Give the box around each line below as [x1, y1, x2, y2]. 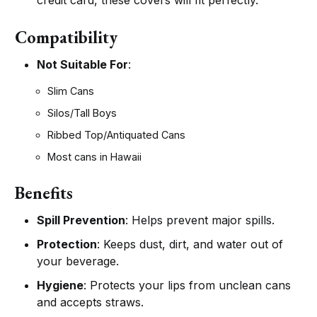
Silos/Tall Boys [47, 107, 117, 120]
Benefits [15, 182, 74, 204]
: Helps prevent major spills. [125, 213, 275, 228]
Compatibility [15, 26, 118, 49]
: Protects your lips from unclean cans [83, 278, 292, 293]
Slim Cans [47, 85, 95, 98]
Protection [37, 237, 98, 252]
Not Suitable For [37, 57, 129, 72]
